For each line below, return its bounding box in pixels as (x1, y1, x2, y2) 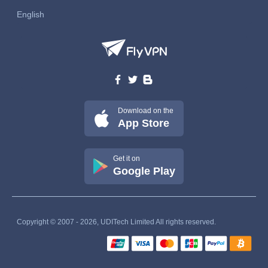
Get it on (112, 154, 140, 163)
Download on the (117, 106, 173, 115)
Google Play (112, 165, 175, 177)
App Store (117, 117, 169, 129)
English (16, 9, 44, 19)
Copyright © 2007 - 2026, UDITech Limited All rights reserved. (16, 217, 216, 226)
